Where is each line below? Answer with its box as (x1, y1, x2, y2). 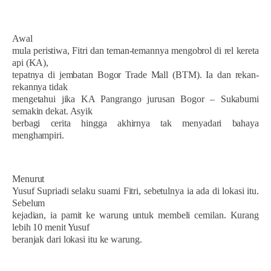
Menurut (12, 173, 45, 184)
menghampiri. (12, 129, 64, 140)
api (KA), (12, 57, 49, 68)
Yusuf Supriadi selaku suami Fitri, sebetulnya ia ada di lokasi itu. (12, 185, 259, 196)
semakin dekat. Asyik (12, 105, 93, 116)
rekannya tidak (12, 81, 68, 92)
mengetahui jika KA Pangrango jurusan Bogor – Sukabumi (12, 93, 259, 104)
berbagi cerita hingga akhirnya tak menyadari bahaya (12, 117, 259, 128)
